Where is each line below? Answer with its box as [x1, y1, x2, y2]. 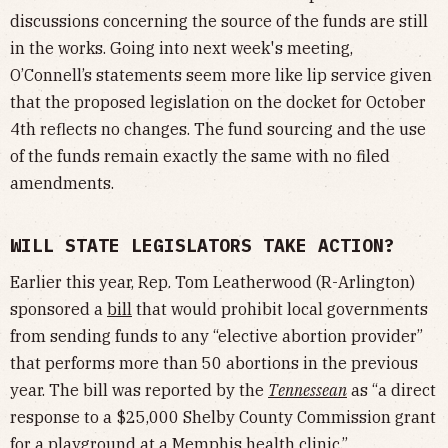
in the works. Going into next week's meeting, [10, 38, 353, 59]
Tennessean [268, 380, 347, 401]
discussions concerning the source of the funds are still [10, 11, 428, 32]
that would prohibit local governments [132, 299, 428, 320]
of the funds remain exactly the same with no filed [10, 146, 390, 167]
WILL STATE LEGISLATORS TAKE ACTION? [10, 234, 395, 258]
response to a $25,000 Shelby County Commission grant [10, 407, 436, 428]
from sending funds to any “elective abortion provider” [10, 326, 423, 347]
